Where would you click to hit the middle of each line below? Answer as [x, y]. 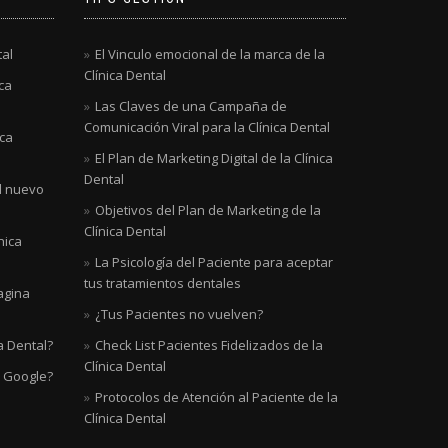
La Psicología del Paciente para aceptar [213, 262]
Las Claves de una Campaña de [190, 106]
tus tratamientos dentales [162, 283]
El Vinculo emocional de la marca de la [209, 54]
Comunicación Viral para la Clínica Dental [206, 127]
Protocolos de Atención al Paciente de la [216, 397]
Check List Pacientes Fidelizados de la [208, 345]
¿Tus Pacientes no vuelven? [178, 314]
